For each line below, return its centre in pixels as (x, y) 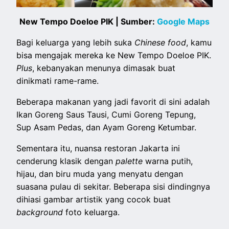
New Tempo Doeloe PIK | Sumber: (88, 22)
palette (131, 161)
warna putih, (169, 161)
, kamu (199, 43)
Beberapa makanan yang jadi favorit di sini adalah (113, 102)
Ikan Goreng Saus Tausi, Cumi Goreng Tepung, (106, 115)
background (41, 212)
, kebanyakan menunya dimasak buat (104, 68)
